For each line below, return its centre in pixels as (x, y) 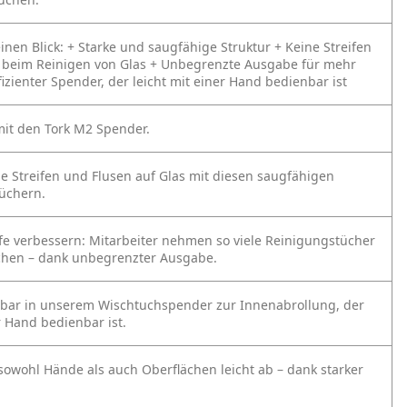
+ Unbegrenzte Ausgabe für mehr (253, 64)
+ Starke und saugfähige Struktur (169, 47)
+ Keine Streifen (323, 47)
